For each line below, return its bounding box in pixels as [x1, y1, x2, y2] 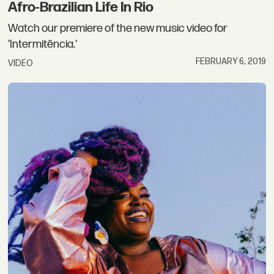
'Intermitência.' [8, 37, 78, 51]
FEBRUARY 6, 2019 [195, 56, 266, 67]
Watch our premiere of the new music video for [8, 21, 228, 35]
